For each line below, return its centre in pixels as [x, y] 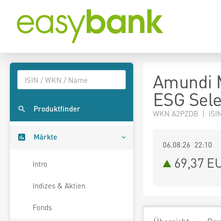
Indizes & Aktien [59, 186]
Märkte [45, 137]
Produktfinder [57, 109]
